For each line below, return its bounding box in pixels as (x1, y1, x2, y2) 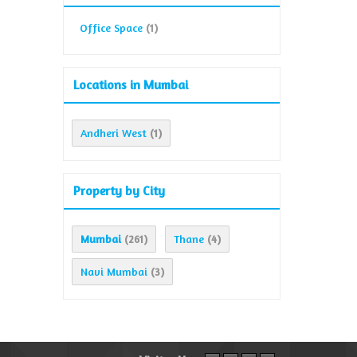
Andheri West (80, 126, 147, 139)
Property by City (73, 182, 165, 198)
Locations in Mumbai (73, 76, 188, 92)
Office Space (80, 21, 143, 34)
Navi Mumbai (80, 265, 147, 278)
